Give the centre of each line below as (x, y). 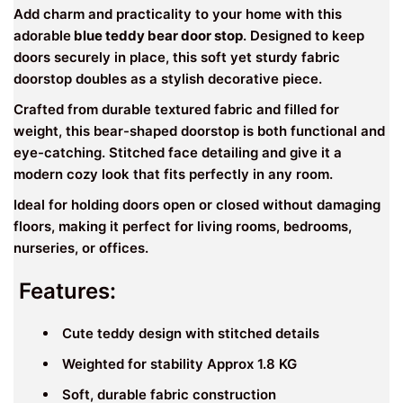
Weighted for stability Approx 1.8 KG (178, 363)
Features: (65, 291)
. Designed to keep (304, 35)
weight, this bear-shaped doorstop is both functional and (199, 130)
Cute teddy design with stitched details (189, 333)
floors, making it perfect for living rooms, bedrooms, (183, 226)
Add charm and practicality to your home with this (178, 13)
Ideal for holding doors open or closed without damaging (197, 204)
